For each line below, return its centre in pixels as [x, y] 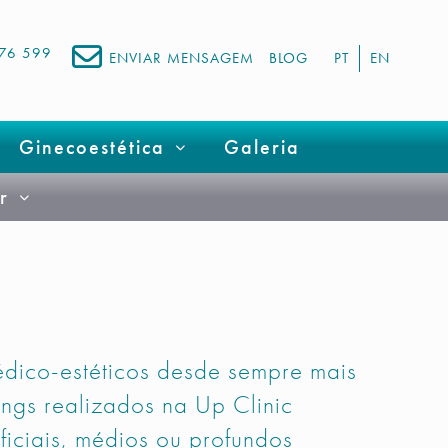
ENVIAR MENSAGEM [181, 58]
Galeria [261, 147]
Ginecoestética [91, 147]
